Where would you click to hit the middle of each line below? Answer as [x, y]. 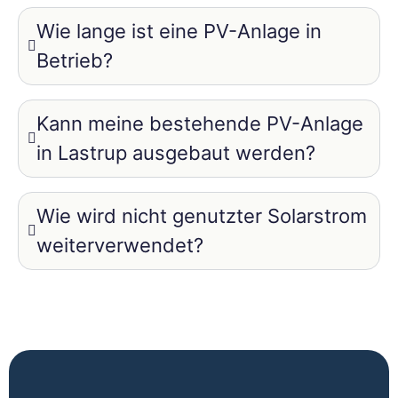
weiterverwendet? [120, 245]
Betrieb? [75, 60]
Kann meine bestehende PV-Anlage [200, 123]
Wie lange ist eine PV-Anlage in [179, 31]
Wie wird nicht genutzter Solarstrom [202, 215]
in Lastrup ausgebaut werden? [176, 152]
